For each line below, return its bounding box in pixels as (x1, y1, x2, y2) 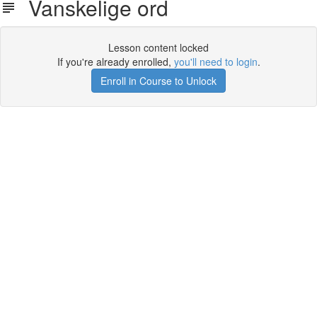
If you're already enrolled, (57, 54, 174, 69)
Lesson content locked (108, 40, 209, 54)
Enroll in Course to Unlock (100, 74, 217, 88)
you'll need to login (173, 54, 258, 69)
